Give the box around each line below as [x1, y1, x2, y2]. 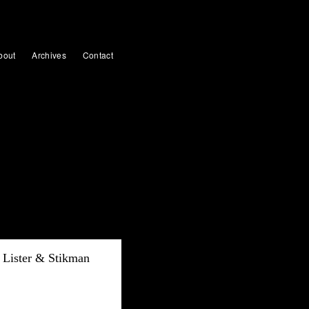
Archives [32, 49, 66, 61]
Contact [82, 49, 113, 61]
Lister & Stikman [3, 251, 90, 265]
